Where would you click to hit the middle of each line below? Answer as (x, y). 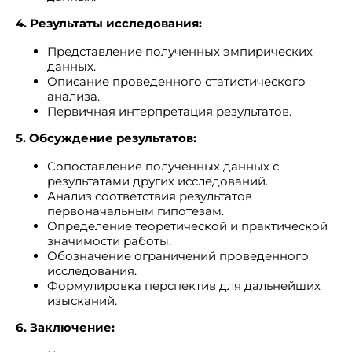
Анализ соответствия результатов (150, 196)
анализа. (73, 96)
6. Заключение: (65, 327)
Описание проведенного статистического (176, 81)
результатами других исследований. (158, 181)
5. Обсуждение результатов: (106, 138)
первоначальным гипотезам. (136, 211)
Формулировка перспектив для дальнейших (184, 286)
